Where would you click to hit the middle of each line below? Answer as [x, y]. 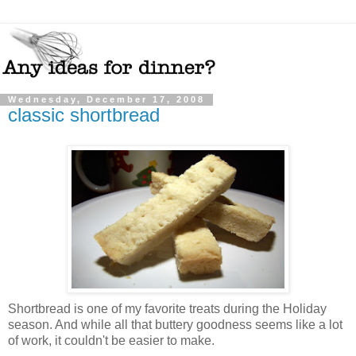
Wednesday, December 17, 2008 [106, 100]
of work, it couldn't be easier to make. [111, 341]
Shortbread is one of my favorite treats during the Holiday [167, 309]
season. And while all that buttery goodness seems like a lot [175, 325]
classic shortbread [84, 115]
